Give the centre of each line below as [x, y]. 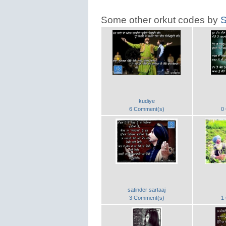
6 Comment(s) [147, 109]
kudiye [147, 101]
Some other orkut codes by [160, 20]
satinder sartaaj [147, 190]
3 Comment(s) [147, 198]
